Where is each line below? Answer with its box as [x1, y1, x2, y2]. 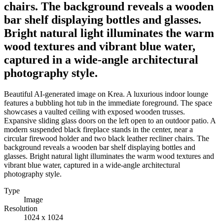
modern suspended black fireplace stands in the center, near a [4, 125, 193, 134]
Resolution [4, 204, 37, 213]
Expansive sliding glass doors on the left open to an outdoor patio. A [4, 116, 216, 125]
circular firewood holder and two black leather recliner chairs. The [4, 134, 209, 143]
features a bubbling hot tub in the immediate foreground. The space [4, 98, 212, 107]
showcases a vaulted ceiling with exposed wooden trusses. [4, 107, 185, 116]
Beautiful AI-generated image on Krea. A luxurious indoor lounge [4, 89, 208, 98]
